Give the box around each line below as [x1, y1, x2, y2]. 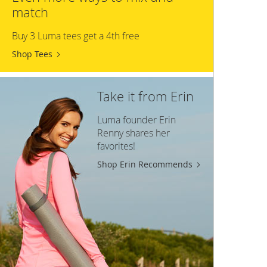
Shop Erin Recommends [97, 158, 193, 170]
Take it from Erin [97, 87, 194, 105]
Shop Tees [12, 48, 52, 60]
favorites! [97, 139, 136, 153]
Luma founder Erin [97, 113, 176, 126]
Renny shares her [97, 126, 170, 139]
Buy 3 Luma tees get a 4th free [12, 29, 139, 42]
